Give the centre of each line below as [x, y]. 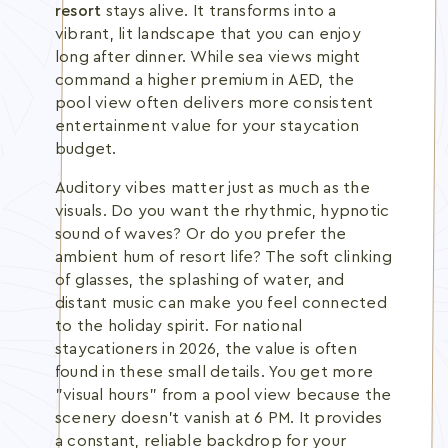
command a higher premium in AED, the [205, 80]
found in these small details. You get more [214, 372]
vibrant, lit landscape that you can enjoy [208, 34]
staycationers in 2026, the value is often [206, 349]
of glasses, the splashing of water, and [200, 280]
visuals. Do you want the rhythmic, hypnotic [222, 211]
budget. [86, 149]
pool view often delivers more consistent [214, 103]
